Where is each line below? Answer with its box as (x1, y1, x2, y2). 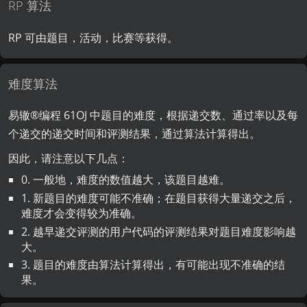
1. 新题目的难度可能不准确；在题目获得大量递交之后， (21, 190, 296, 206)
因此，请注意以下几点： (8, 150, 130, 166)
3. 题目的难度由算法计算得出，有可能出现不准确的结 (21, 257, 285, 273)
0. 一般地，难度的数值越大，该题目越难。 (21, 172, 230, 188)
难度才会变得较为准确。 (21, 205, 142, 221)
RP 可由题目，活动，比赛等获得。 (8, 29, 179, 45)
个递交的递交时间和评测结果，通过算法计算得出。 (8, 126, 261, 142)
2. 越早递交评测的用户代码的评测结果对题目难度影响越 (21, 223, 296, 239)
